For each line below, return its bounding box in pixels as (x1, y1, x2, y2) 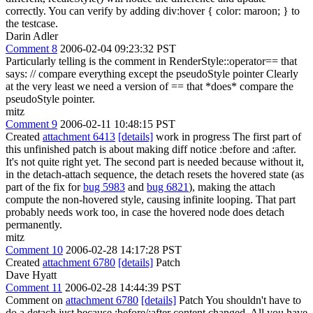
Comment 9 (6, 117, 57, 130)
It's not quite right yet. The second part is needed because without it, (6, 155, 304, 168)
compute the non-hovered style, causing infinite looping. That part (6, 193, 296, 205)
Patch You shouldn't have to (176, 293, 301, 306)
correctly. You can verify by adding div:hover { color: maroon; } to (6, 4, 300, 17)
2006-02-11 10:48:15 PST (60, 117, 175, 130)
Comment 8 (6, 42, 57, 54)
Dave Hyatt (6, 268, 57, 281)
